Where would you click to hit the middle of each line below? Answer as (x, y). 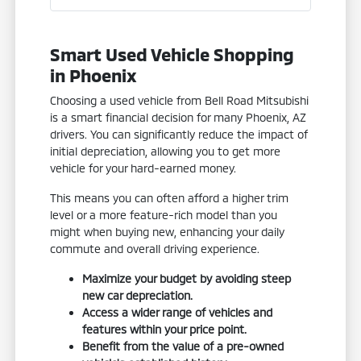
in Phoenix (94, 75)
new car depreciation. (138, 295)
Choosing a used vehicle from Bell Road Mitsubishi (180, 100)
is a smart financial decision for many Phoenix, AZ (178, 117)
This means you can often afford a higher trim (170, 197)
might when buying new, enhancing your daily (168, 231)
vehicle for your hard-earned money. (143, 168)
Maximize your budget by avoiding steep (187, 278)
